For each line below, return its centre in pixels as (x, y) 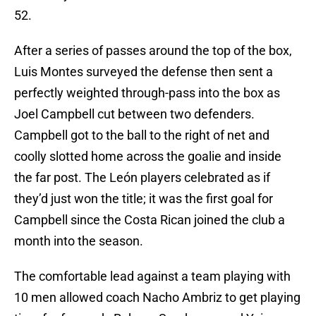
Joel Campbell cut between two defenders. (134, 114)
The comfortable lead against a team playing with (152, 276)
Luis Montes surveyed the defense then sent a (144, 72)
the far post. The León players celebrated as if (142, 178)
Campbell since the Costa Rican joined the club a (150, 220)
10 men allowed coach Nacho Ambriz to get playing (157, 298)
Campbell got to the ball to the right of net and (142, 135)
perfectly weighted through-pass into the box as (147, 93)
